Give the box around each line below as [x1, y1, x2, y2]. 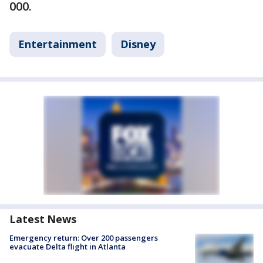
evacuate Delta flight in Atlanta [9, 241, 126, 252]
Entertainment [18, 37, 97, 52]
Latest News [9, 212, 76, 227]
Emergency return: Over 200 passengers [9, 232, 158, 244]
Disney [120, 37, 156, 52]
